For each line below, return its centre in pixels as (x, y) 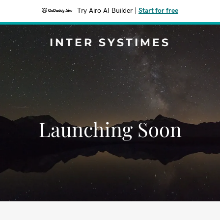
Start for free (158, 11)
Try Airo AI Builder (105, 11)
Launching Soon (110, 129)
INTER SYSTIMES (110, 42)
